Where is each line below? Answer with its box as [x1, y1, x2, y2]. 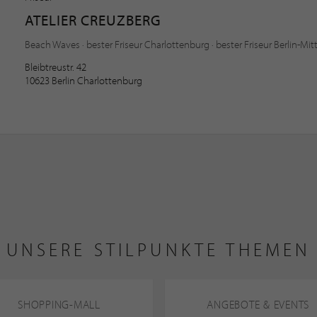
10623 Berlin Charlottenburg [25, 74, 142, 87]
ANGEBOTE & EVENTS [207, 297, 309, 311]
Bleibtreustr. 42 [25, 60, 86, 74]
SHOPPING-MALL [18, 297, 100, 311]
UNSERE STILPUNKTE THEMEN [6, 238, 311, 261]
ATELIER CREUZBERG [25, 10, 161, 29]
